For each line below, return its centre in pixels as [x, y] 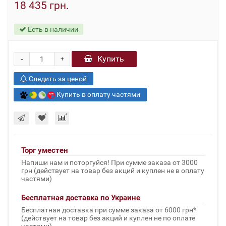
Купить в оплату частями [98, 95]
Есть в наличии [52, 30]
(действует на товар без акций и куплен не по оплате [108, 218]
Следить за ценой [57, 79]
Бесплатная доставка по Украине [81, 197]
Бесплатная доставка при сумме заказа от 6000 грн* [109, 210]
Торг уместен [45, 150]
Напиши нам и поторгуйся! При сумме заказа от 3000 [109, 162]
